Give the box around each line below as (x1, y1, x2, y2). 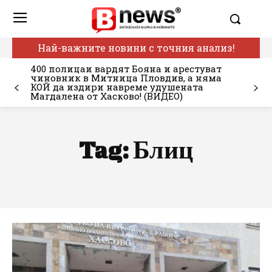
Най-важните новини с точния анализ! (37, 41, 235, 55)
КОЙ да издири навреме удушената (30, 81, 203, 93)
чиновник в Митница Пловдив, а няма (30, 72, 222, 84)
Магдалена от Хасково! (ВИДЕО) (30, 90, 183, 103)
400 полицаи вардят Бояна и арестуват (30, 63, 222, 75)
